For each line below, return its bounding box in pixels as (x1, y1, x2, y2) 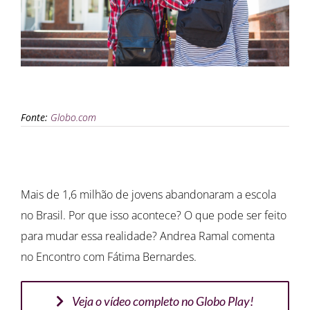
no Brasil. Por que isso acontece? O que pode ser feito (21, 207, 286, 223)
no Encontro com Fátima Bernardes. (21, 248, 197, 264)
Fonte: (21, 110, 48, 124)
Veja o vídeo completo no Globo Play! (72, 293, 255, 309)
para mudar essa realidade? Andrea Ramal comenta (21, 228, 275, 244)
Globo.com (51, 110, 96, 124)
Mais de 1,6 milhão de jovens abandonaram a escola (21, 186, 276, 202)
